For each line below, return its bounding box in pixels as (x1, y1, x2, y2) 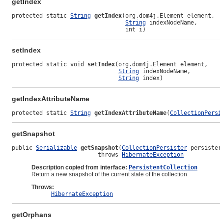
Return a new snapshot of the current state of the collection (31, 171, 187, 178)
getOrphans (12, 211, 52, 219)
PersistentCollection (129, 164, 197, 171)
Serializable (36, 144, 77, 152)
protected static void (12, 61, 87, 68)
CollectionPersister (122, 144, 187, 152)
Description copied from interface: (31, 164, 129, 171)
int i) (12, 26, 146, 33)
